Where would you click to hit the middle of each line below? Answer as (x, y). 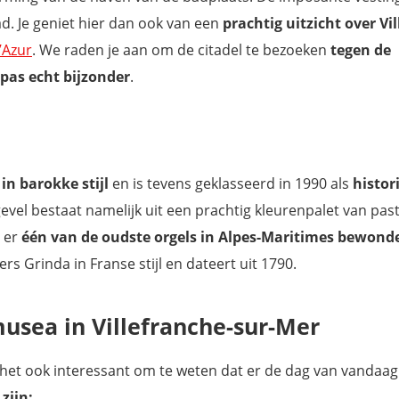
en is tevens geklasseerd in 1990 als (231, 183)
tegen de (361, 50)
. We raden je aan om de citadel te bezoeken (181, 50)
